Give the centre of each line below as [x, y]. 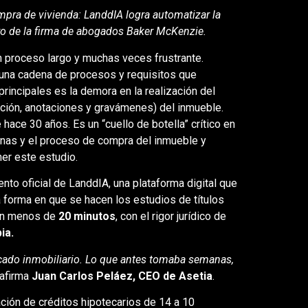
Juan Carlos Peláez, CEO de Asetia [122, 276]
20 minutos [87, 217]
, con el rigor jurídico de [170, 217]
